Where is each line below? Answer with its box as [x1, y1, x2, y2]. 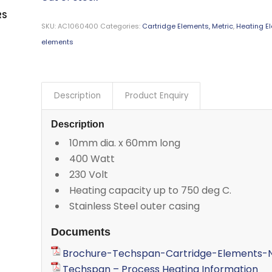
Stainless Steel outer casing [69, 199, 200, 213]
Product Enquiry [125, 89, 189, 101]
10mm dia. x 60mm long [69, 135, 181, 150]
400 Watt [69, 151, 115, 166]
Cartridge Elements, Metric [142, 21, 234, 31]
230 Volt [69, 167, 109, 182]
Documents [51, 225, 111, 238]
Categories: [100, 21, 143, 31]
